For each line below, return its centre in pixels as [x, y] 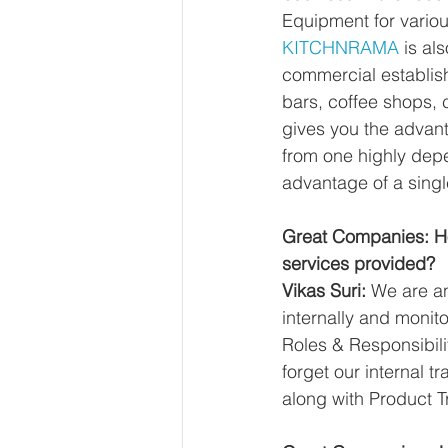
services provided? [358, 263]
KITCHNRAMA [340, 47]
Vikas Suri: [324, 290]
